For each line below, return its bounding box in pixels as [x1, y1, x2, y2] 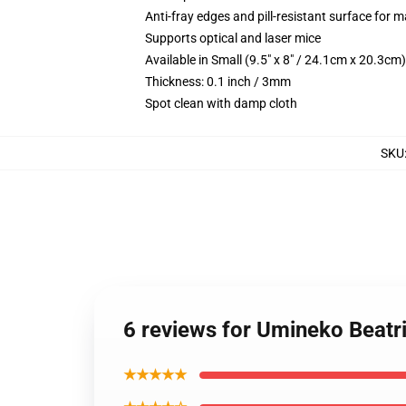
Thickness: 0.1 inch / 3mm [145, 74, 291, 89]
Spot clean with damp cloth [145, 96, 297, 111]
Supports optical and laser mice [145, 31, 321, 45]
